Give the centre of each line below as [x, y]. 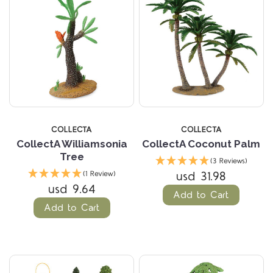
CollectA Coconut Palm [201, 144]
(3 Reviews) [229, 161]
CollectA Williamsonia [72, 144]
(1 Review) [99, 174]
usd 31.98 [201, 177]
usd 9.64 [72, 190]
